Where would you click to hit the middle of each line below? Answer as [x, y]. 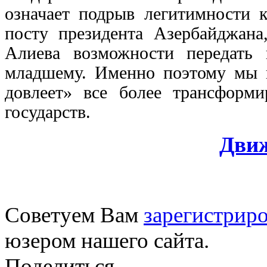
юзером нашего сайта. [107, 240]
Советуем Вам [74, 215]
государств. [48, 112]
